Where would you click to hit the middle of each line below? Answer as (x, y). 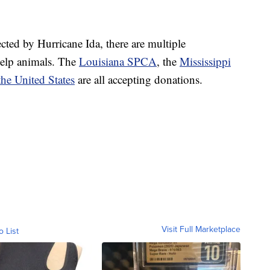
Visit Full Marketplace (201, 229)
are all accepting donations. (139, 79)
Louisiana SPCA (118, 61)
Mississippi (205, 61)
